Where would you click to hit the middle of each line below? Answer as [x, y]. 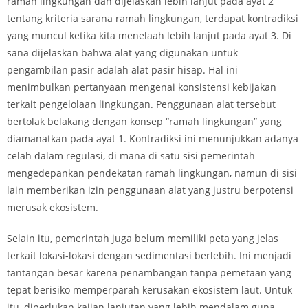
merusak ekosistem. [53, 207]
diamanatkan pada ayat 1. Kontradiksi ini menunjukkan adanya [153, 139]
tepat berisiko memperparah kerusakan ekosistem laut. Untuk [150, 290]
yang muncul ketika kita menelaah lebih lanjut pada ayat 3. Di [149, 35]
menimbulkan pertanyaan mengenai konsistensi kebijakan [142, 87]
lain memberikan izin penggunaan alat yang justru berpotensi [150, 190]
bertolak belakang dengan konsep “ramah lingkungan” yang [144, 121]
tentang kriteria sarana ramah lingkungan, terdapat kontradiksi [153, 18]
